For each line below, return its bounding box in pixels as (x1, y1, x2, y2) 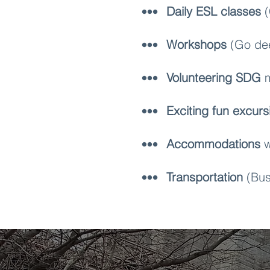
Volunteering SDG (166, 70, 261, 85)
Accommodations (166, 136, 260, 151)
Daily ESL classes (166, 4, 261, 19)
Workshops (166, 37, 227, 52)
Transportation (166, 169, 243, 184)
